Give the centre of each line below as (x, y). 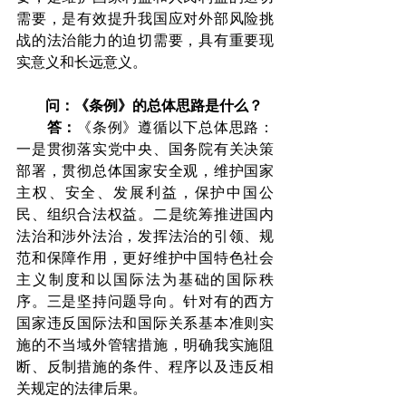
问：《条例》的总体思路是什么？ (154, 106)
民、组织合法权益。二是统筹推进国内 (145, 215)
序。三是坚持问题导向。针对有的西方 (145, 302)
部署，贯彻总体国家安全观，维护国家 (145, 171)
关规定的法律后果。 (82, 389)
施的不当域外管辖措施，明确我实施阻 (145, 345)
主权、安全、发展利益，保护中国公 (145, 193)
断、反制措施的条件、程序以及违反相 (145, 367)
